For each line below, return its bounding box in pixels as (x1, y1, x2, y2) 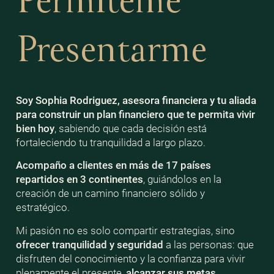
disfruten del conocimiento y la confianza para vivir (15, 252, 245, 265)
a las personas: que (163, 238, 254, 251)
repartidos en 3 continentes (15, 173, 143, 186)
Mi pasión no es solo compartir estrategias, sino (15, 224, 235, 237)
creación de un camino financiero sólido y (15, 187, 205, 200)
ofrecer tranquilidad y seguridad (15, 238, 163, 251)
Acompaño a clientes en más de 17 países (15, 159, 211, 172)
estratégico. (15, 201, 70, 214)
